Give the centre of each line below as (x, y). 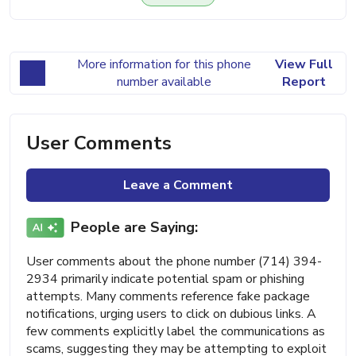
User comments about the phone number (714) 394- (174, 262)
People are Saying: (134, 227)
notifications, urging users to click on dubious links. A (171, 314)
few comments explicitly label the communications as (176, 332)
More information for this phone (164, 65)
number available (164, 82)
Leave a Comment (178, 186)
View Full (304, 65)
